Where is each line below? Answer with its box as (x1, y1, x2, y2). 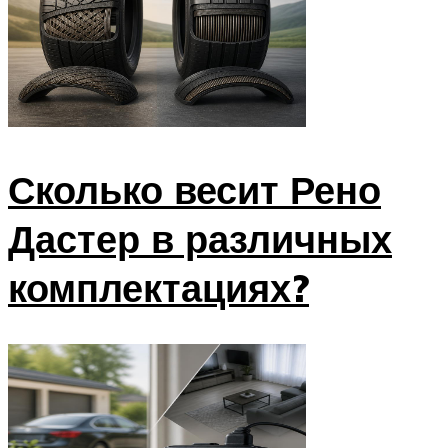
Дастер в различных (8, 214, 392, 264)
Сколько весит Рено (8, 165, 381, 215)
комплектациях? (8, 263, 309, 313)
